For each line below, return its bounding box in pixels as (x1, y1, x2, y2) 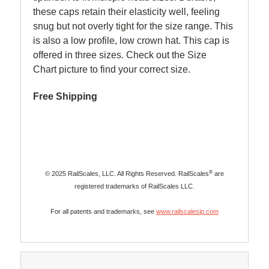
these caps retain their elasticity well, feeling (33, 6, 220, 17)
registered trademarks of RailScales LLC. (74, 182, 195, 190)
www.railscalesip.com (156, 207, 219, 215)
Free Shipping (33, 91, 97, 101)
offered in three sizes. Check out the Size (33, 49, 207, 60)
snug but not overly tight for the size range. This (33, 20, 233, 31)
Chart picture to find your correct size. (33, 64, 190, 74)
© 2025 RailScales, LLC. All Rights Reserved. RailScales (45, 169, 209, 177)
